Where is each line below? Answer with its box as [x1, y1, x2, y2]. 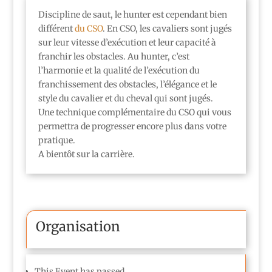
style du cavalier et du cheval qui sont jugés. [38, 92, 213, 104]
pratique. [38, 134, 75, 146]
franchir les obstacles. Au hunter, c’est [38, 50, 189, 62]
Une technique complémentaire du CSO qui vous [38, 106, 231, 118]
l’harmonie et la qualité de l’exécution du [38, 64, 200, 76]
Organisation [35, 217, 120, 235]
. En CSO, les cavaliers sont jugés [102, 22, 232, 34]
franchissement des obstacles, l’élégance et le [38, 78, 217, 90]
